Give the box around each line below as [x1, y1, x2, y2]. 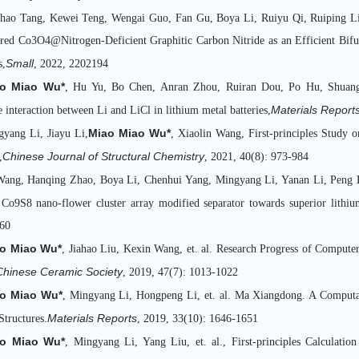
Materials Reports [47, 312, 137, 325]
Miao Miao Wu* [88, 126, 171, 139]
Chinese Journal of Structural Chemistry [2, 149, 204, 163]
